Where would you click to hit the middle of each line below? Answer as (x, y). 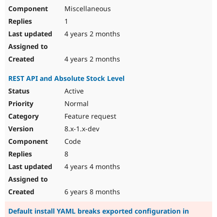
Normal (76, 104)
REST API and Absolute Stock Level (66, 78)
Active (73, 91)
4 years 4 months (91, 167)
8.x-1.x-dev (81, 129)
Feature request (89, 116)
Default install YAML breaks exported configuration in (99, 211)
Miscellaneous (87, 9)
